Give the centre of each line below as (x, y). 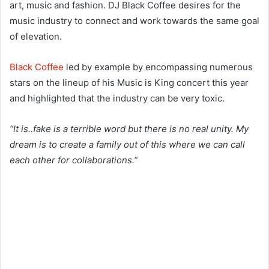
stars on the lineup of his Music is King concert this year (129, 83)
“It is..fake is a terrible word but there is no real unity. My (129, 129)
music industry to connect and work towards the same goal (134, 21)
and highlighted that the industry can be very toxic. (117, 98)
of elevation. (36, 37)
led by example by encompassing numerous (159, 67)
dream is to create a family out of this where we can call (127, 145)
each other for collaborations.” (74, 160)
